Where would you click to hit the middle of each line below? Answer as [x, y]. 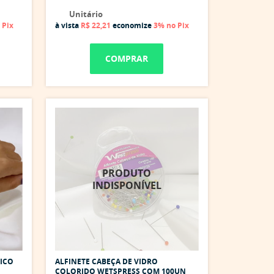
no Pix [178, 25]
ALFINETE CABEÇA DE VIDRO [106, 261]
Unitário [85, 14]
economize [132, 25]
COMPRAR [127, 58]
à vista [68, 25]
